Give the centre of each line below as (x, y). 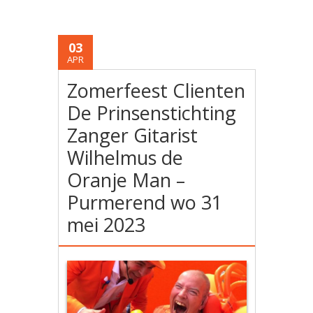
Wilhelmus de (125, 157)
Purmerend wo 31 (145, 202)
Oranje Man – (126, 180)
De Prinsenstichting (152, 112)
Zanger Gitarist (133, 135)
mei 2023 (107, 224)
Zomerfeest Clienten (156, 90)
